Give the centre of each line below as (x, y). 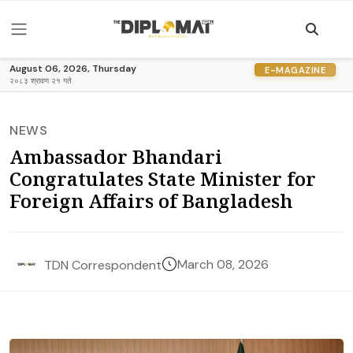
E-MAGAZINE (295, 70)
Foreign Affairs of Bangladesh (151, 201)
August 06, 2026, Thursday (73, 69)
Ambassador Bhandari (116, 156)
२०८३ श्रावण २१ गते (41, 81)
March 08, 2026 (223, 264)
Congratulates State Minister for (163, 178)
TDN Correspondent (103, 265)
